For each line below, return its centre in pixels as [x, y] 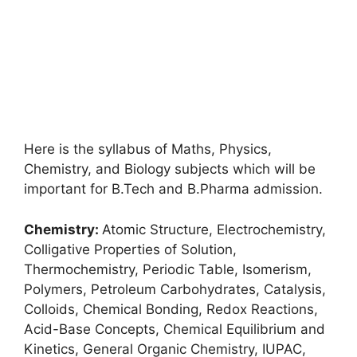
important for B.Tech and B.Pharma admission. [173, 189]
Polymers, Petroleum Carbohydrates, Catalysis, [175, 289]
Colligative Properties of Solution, [130, 249]
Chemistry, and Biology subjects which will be [170, 169]
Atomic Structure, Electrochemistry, [214, 229]
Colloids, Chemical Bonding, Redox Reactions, [171, 309]
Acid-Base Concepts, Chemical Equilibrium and [175, 329]
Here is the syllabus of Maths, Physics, [148, 149]
